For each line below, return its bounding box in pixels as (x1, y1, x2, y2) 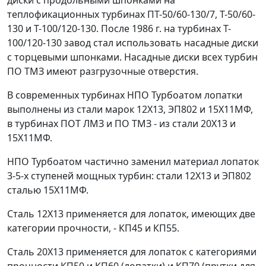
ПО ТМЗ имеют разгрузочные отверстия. (7, 65, 198, 78)
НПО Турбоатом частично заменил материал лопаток (7, 155, 259, 168)
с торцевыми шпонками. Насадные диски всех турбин (7, 50, 258, 64)
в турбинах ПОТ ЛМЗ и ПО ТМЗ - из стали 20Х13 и (7, 117, 236, 130)
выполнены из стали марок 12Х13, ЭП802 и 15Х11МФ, (7, 103, 253, 116)
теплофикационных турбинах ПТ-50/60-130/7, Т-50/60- (7, 8, 255, 21)
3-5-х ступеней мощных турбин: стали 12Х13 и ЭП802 (7, 169, 251, 182)
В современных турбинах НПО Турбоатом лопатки (7, 88, 242, 102)
